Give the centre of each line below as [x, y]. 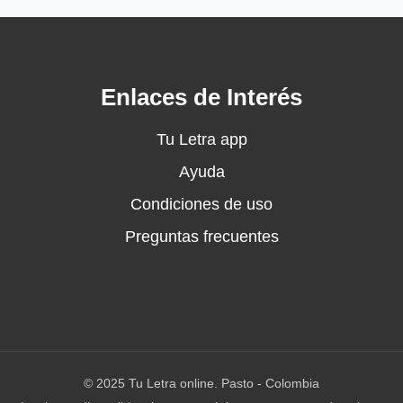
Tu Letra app [201, 139]
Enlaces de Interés [201, 97]
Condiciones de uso [201, 204]
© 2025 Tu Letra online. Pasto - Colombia [201, 384]
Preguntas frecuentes [201, 237]
